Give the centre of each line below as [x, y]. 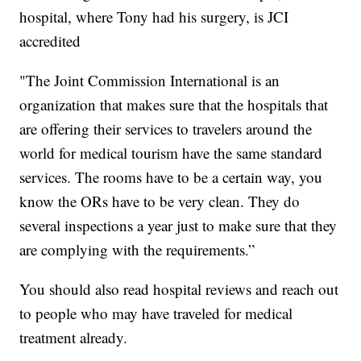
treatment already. [74, 338]
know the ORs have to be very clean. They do [160, 201]
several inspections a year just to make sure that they [178, 226]
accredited [50, 41]
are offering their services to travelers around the [166, 129]
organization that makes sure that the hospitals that [174, 105]
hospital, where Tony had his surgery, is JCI [154, 17]
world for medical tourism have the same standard [171, 153]
